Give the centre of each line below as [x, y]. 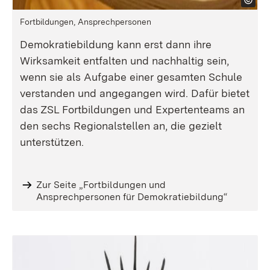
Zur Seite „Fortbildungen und [101, 185]
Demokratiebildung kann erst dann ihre [116, 44]
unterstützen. [52, 142]
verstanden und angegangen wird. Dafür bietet [135, 93]
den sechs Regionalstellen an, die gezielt [121, 126]
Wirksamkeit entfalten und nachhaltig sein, [124, 61]
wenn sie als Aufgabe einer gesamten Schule [131, 77]
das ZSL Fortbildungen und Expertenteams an [132, 109]
